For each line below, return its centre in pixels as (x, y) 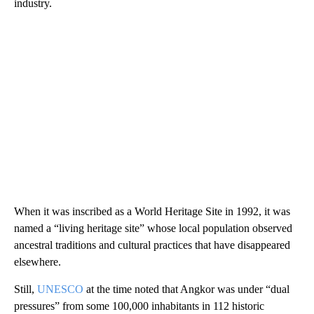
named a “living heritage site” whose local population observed (153, 228)
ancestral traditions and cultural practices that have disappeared (152, 245)
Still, (26, 289)
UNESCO (60, 289)
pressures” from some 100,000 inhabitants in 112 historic (139, 306)
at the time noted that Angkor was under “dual (186, 289)
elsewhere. (37, 261)
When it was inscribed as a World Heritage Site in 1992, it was (152, 211)
